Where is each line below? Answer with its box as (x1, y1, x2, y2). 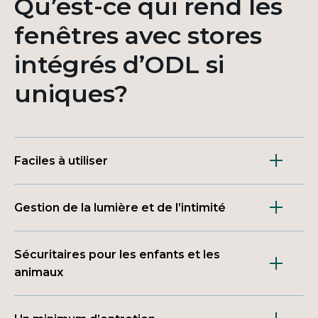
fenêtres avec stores (14, 20, 262, 50)
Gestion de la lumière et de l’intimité (14, 200, 226, 214)
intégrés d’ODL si (14, 49, 224, 79)
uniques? (14, 78, 128, 109)
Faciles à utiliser (14, 153, 108, 168)
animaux (14, 265, 63, 279)
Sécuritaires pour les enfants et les (14, 247, 220, 261)
